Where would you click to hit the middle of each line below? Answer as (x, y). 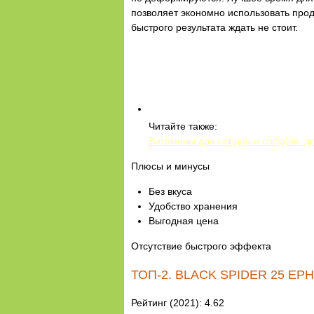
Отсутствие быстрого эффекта (201, 246)
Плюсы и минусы (170, 166)
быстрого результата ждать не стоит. (214, 27)
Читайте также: (183, 126)
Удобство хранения (193, 206)
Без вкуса (170, 191)
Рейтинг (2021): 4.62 (178, 302)
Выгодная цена (184, 220)
